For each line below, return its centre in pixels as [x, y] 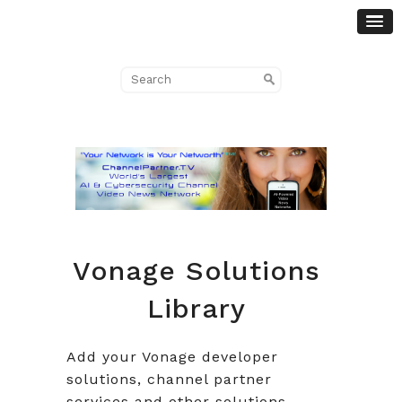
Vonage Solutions [197, 270]
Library [197, 308]
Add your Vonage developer [172, 356]
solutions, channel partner [169, 379]
